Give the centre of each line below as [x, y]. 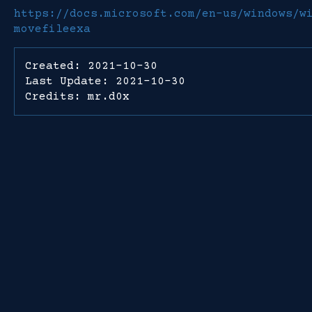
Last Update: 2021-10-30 [105, 81]
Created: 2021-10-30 [91, 66]
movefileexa [52, 29]
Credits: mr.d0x [77, 97]
